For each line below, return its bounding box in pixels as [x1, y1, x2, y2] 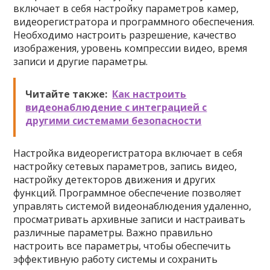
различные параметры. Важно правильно [13, 226, 213, 239]
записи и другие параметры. [13, 55, 148, 68]
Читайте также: [25, 87, 108, 101]
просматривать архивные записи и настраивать [13, 213, 246, 226]
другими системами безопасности [25, 114, 202, 127]
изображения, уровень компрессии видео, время [13, 42, 248, 55]
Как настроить [112, 87, 187, 101]
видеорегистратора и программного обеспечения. [13, 15, 255, 28]
